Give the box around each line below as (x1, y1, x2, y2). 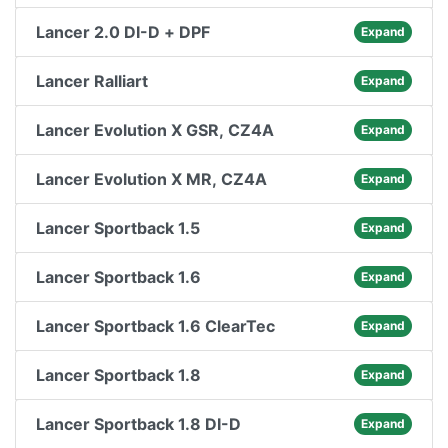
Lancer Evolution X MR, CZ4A (36, 169, 267, 189)
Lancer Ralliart (36, 71, 148, 91)
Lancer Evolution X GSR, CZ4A (36, 120, 274, 140)
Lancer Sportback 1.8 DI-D (36, 414, 241, 434)
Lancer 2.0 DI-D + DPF (36, 22, 210, 42)
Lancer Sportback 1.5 (36, 218, 200, 238)
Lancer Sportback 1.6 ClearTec (36, 316, 275, 336)
